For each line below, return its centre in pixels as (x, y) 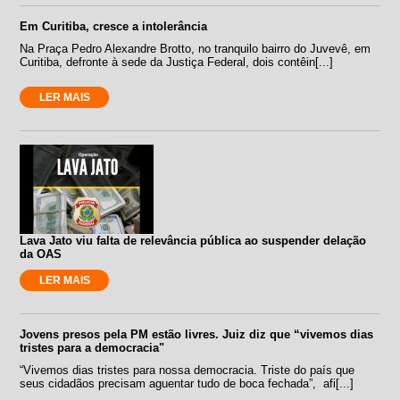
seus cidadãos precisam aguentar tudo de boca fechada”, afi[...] (187, 383)
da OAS (41, 254)
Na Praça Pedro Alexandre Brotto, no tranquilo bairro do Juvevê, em (196, 48)
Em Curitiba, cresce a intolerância (114, 26)
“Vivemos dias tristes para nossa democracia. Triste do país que (187, 370)
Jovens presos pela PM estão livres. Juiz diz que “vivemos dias (197, 334)
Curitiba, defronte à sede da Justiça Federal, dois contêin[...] (177, 62)
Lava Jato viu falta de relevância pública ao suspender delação (193, 240)
